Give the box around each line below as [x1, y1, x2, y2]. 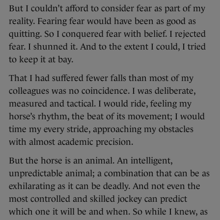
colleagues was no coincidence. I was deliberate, [9, 85, 195, 96]
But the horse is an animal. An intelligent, [9, 155, 172, 165]
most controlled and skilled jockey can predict [9, 193, 187, 204]
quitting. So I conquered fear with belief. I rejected [9, 28, 206, 39]
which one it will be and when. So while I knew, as [9, 206, 208, 217]
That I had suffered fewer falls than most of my [9, 73, 193, 83]
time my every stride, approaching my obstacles [9, 124, 193, 134]
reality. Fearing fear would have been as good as [9, 16, 196, 26]
